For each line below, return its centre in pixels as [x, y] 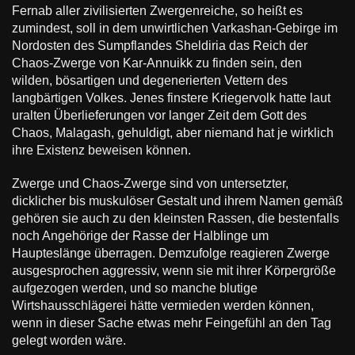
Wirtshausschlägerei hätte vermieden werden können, [162, 306]
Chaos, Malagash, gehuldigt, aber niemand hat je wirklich [172, 133]
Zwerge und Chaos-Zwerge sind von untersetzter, [150, 184]
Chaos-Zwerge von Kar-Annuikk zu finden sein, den [157, 63]
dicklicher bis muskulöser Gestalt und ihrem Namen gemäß [177, 201]
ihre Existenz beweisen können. [101, 151]
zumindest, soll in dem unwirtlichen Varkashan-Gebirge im [174, 29]
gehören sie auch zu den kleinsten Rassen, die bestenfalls [175, 219]
